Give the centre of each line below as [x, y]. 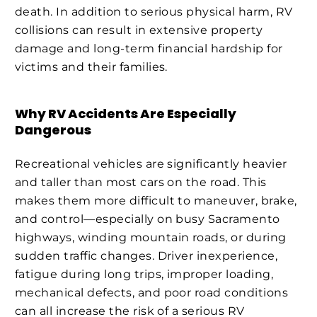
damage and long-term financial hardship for [149, 48]
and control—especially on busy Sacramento [148, 219]
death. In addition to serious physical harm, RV [154, 11]
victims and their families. [91, 67]
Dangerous [53, 130]
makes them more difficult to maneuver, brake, [156, 201]
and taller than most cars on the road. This [141, 183]
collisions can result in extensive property [139, 30]
